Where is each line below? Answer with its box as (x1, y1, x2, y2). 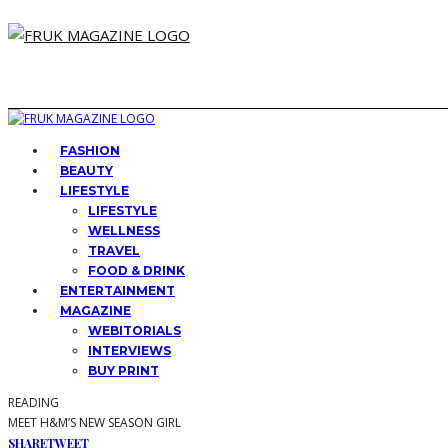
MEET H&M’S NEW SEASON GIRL (8, 414, 181, 431)
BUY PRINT (88, 363, 159, 378)
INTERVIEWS (88, 343, 171, 358)
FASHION (60, 143, 120, 158)
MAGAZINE (60, 303, 131, 318)
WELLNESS (88, 223, 160, 238)
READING (8, 394, 59, 411)
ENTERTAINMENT (60, 283, 175, 298)
